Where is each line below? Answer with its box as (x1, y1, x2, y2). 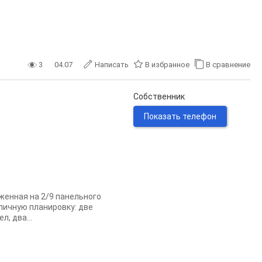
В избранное (145, 60, 189, 69)
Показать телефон (144, 112, 216, 121)
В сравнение (206, 60, 250, 69)
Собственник (133, 92, 185, 101)
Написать (95, 60, 129, 69)
